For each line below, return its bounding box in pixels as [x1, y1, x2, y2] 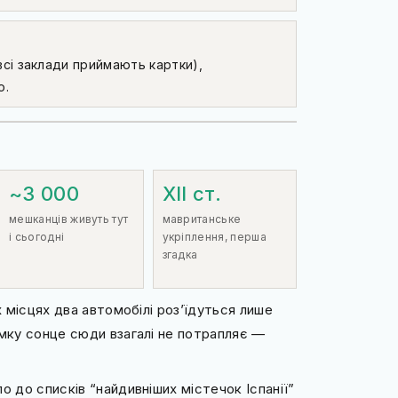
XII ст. [162, 181, 222, 205]
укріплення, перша [162, 229, 267, 243]
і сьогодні [9, 229, 65, 243]
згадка [162, 247, 198, 261]
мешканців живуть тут [9, 211, 129, 226]
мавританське [162, 211, 242, 226]
